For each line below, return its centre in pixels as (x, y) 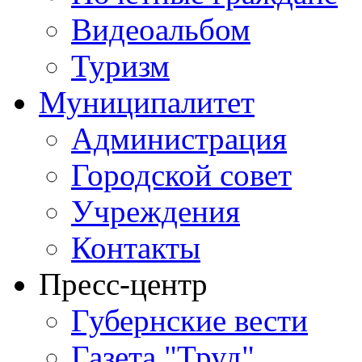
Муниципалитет (147, 102)
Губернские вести (189, 320)
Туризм (120, 66)
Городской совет (181, 175)
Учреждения (156, 211)
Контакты (136, 248)
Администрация (179, 139)
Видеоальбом (161, 29)
